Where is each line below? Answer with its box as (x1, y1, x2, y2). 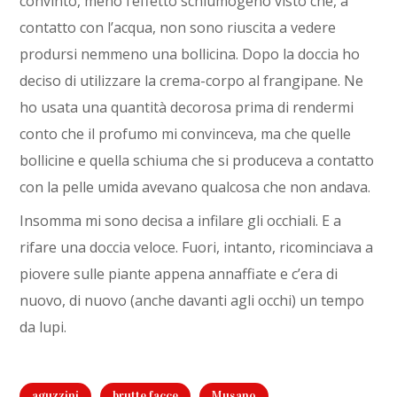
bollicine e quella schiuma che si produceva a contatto (19, 151, 375, 170)
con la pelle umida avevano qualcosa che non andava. (19, 177, 371, 197)
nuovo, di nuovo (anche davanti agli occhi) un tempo (19, 291, 365, 310)
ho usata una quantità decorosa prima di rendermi (19, 97, 354, 117)
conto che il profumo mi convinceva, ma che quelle (19, 124, 352, 144)
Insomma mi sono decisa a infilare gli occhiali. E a (19, 211, 342, 230)
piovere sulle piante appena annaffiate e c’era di (19, 264, 339, 284)
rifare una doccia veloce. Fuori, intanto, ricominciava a (19, 237, 374, 257)
